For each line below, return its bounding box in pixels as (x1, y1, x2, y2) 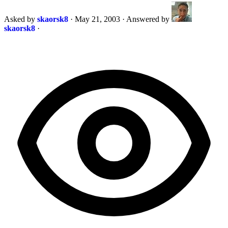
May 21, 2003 (75, 14, 120, 23)
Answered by (126, 14, 172, 23)
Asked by (4, 14, 37, 23)
